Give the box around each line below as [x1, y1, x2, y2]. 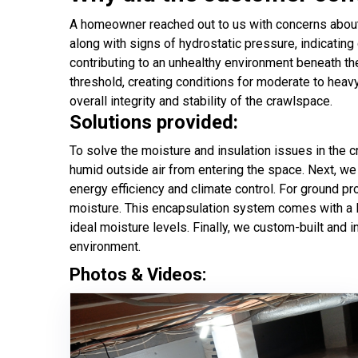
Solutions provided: [70, 111, 238, 133]
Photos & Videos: [70, 265, 206, 284]
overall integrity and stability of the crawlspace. [70, 93, 332, 109]
